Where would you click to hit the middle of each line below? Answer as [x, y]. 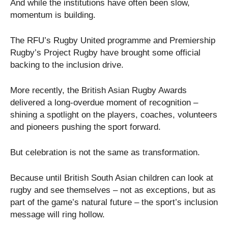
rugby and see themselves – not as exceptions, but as [113, 190]
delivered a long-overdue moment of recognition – [104, 102]
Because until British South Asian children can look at [112, 178]
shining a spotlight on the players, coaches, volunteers [114, 115]
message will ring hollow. [58, 214]
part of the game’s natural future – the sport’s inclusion [114, 202]
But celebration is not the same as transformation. [105, 152]
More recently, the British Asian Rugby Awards [98, 90]
